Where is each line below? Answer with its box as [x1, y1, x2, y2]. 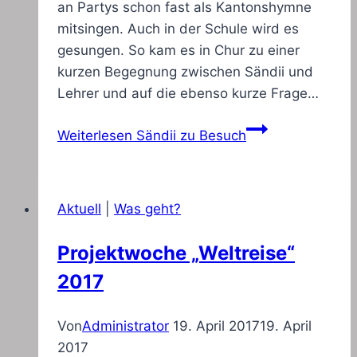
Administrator [82, 318, 169, 335]
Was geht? [114, 201, 181, 218]
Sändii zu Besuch [132, 127, 246, 144]
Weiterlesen [57, 127, 132, 144]
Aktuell [57, 201, 101, 218]
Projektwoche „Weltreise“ [57, 241, 295, 265]
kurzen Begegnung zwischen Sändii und [57, 64, 313, 80]
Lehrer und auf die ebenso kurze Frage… [57, 85, 319, 102]
